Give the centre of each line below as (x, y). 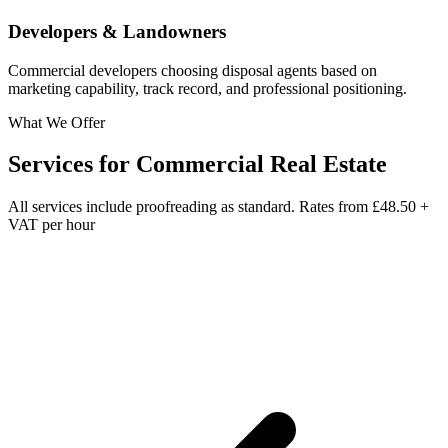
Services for (72, 164)
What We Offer (56, 122)
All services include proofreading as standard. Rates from (190, 207)
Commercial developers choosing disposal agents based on (192, 70)
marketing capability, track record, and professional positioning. (207, 88)
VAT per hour (51, 225)
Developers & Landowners (117, 31)
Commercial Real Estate (261, 164)
